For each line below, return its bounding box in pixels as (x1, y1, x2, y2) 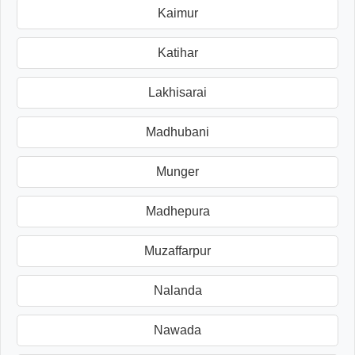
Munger (156, 164, 199, 178)
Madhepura (145, 204, 210, 218)
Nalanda (153, 283, 202, 297)
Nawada (154, 323, 201, 337)
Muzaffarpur (144, 243, 211, 258)
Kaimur (157, 6, 198, 20)
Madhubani (146, 124, 209, 139)
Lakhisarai (148, 85, 207, 99)
